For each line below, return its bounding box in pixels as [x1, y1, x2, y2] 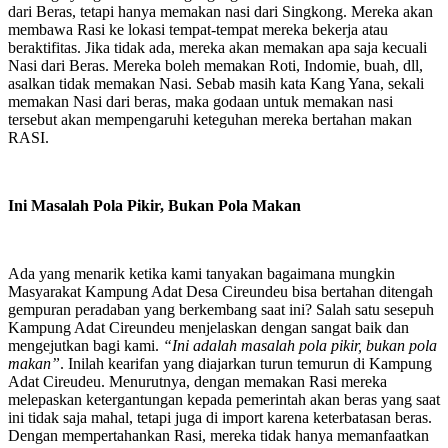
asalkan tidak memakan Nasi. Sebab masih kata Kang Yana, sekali [8, 75, 424, 93]
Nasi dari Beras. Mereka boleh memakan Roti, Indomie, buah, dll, [8, 57, 423, 75]
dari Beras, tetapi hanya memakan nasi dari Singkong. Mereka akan [8, 3, 433, 21]
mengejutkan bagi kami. [8, 337, 163, 355]
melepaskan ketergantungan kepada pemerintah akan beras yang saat [8, 391, 440, 409]
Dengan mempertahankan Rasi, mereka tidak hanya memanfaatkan [8, 427, 429, 445]
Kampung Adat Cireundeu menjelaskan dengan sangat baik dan [8, 319, 409, 337]
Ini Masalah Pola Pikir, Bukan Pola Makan [8, 197, 301, 215]
